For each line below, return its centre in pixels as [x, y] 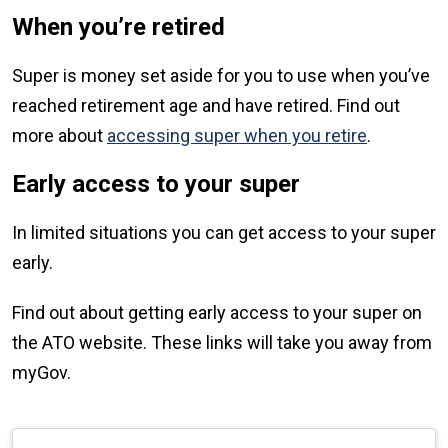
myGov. [41, 373]
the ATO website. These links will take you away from [222, 343]
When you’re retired [118, 27]
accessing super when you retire [237, 136]
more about [59, 136]
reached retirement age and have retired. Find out [206, 106]
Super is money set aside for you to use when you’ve [221, 76]
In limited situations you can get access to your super [224, 233]
